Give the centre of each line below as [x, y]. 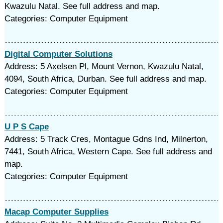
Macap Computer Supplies [56, 212]
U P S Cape [26, 127]
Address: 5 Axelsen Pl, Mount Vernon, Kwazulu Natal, [104, 66]
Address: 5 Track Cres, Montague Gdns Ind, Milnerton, [106, 139]
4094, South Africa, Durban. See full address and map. [105, 79]
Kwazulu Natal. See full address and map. [82, 6]
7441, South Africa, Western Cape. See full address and [108, 152]
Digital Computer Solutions [58, 54]
